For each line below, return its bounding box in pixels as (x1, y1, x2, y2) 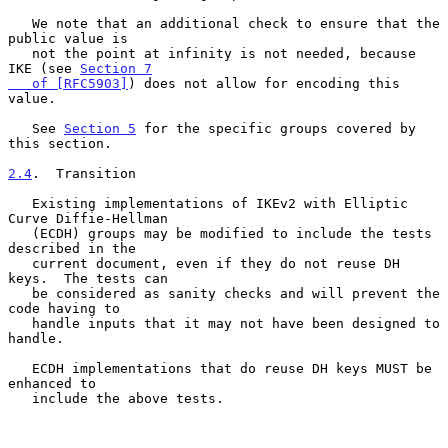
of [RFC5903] (32, 75, 128, 91)
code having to (8, 300, 120, 316)
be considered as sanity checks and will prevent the (8, 285, 32, 301)
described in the (8, 240, 136, 256)
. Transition (32, 165, 136, 181)
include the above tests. (8, 390, 32, 406)
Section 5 (64, 120, 136, 136)
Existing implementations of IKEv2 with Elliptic (8, 195, 32, 211)
